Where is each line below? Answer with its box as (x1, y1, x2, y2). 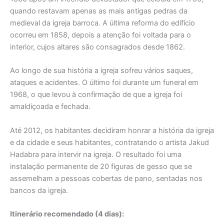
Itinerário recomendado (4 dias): (10, 209, 124, 218)
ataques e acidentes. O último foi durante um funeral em (10, 78, 198, 87)
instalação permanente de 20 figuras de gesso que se (10, 161, 192, 171)
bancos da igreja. (10, 185, 68, 195)
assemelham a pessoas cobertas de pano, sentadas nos (10, 173, 202, 183)
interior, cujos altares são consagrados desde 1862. (10, 42, 185, 51)
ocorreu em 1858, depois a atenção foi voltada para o (10, 30, 191, 39)
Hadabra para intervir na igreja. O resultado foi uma (10, 149, 181, 159)
